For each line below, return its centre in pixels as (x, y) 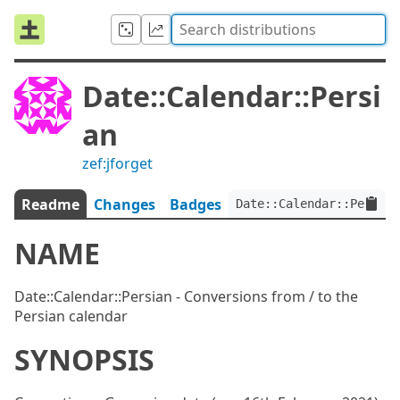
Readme (50, 204)
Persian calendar (71, 316)
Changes (125, 204)
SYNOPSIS (84, 359)
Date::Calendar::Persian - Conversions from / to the (186, 296)
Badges (196, 204)
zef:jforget (117, 163)
